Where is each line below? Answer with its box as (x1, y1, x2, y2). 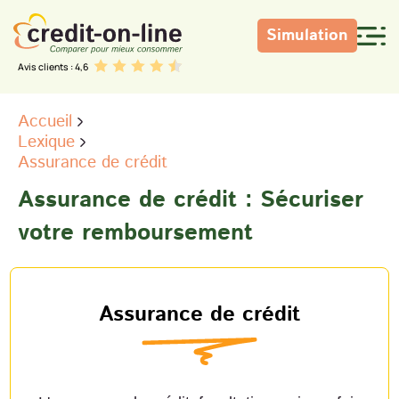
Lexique (18, 129, 75, 154)
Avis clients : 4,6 (18, 60, 89, 73)
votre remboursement (18, 216, 253, 249)
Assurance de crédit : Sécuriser (18, 183, 363, 216)
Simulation (266, 23, 348, 47)
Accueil (18, 109, 72, 134)
